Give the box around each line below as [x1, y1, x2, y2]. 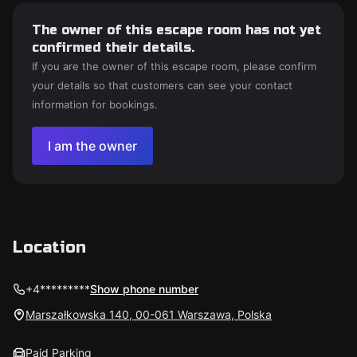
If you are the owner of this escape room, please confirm [32, 60, 316, 73]
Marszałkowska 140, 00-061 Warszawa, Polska [25, 308, 272, 321]
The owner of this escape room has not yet [32, 22, 321, 37]
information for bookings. [32, 98, 158, 111]
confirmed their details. [32, 40, 194, 55]
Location [13, 237, 86, 257]
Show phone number [90, 282, 198, 296]
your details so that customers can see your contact [32, 79, 292, 92]
